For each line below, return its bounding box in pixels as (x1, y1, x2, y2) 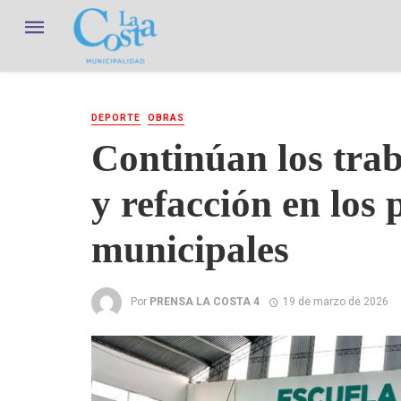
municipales (91, 227, 289, 270)
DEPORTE (91, 113, 141, 123)
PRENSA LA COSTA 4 (149, 294, 260, 308)
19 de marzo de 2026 (282, 294, 388, 308)
